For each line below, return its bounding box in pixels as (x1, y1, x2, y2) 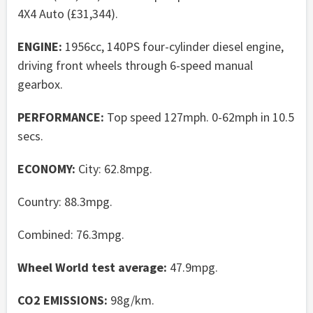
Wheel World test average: (17, 259, 167, 275)
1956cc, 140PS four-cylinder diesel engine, (62, 38, 284, 54)
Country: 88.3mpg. (17, 193, 112, 210)
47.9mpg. (167, 259, 218, 275)
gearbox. (17, 75, 63, 92)
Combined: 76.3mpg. (17, 226, 124, 242)
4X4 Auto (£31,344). (17, 5, 118, 22)
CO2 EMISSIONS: (17, 291, 108, 308)
